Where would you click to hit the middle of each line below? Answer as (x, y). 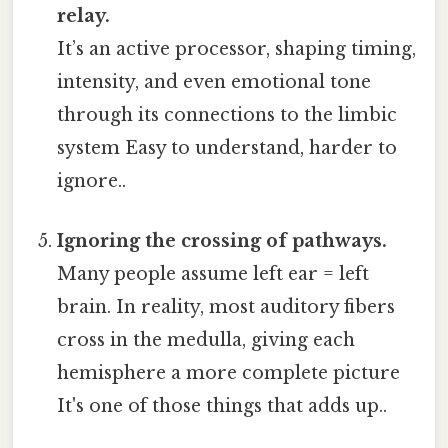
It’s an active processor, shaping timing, (237, 49)
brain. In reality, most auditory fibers (226, 306)
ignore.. (92, 181)
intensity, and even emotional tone (214, 82)
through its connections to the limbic (227, 115)
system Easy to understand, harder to (227, 148)
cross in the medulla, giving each (206, 339)
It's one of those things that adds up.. (222, 405)
